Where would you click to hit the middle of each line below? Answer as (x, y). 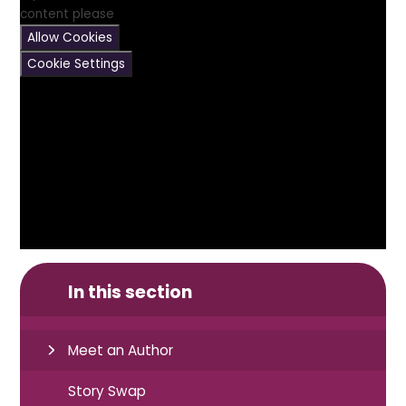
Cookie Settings (77, 63)
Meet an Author (121, 350)
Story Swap (107, 391)
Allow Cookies (70, 37)
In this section (130, 293)
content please (68, 14)
